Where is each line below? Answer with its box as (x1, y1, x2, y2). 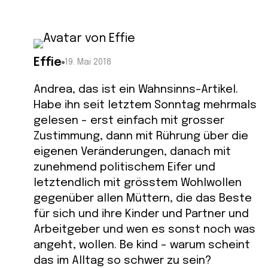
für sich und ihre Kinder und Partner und (33, 208, 249, 220)
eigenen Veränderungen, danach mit (33, 146, 231, 158)
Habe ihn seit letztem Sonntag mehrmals (33, 99, 257, 111)
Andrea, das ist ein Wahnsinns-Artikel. (33, 84, 238, 96)
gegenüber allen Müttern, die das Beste (33, 193, 252, 205)
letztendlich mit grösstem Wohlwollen (33, 177, 242, 189)
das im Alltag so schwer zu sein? (33, 255, 212, 267)
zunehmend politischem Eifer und (33, 162, 215, 173)
